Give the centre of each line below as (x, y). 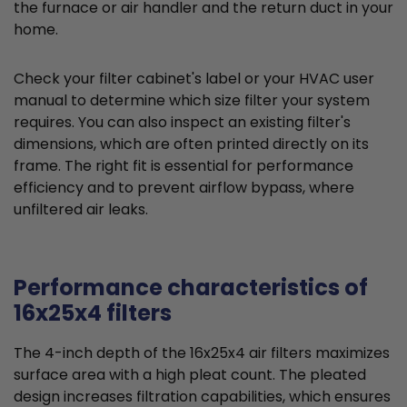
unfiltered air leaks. (81, 210)
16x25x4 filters (93, 313)
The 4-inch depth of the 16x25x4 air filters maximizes (202, 353)
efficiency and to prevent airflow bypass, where (184, 188)
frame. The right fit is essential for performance (184, 166)
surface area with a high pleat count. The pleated (190, 375)
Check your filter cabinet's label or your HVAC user (194, 79)
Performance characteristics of (191, 288)
